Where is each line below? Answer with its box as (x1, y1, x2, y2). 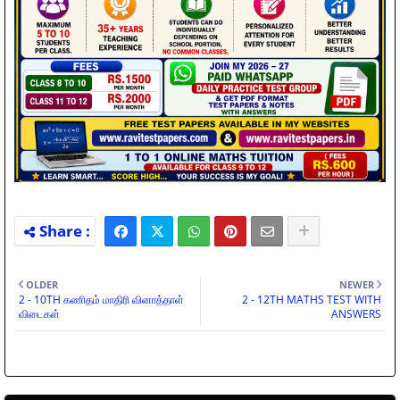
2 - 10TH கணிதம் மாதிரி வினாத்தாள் (19, 292, 184, 308)
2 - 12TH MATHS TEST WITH (242, 292, 381, 308)
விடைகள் (19, 306, 60, 322)
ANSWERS (331, 306, 381, 322)
